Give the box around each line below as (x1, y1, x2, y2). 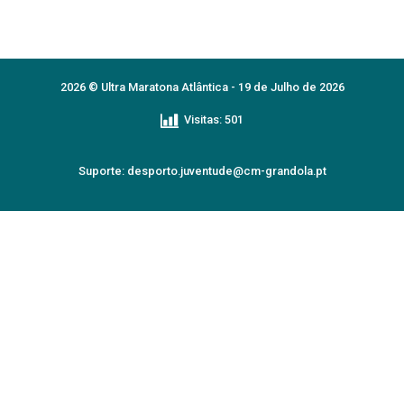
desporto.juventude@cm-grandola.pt (126, 163, 326, 178)
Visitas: (184, 113, 222, 127)
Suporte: (78, 163, 127, 178)
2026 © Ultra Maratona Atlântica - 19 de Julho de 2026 (60, 80, 344, 95)
